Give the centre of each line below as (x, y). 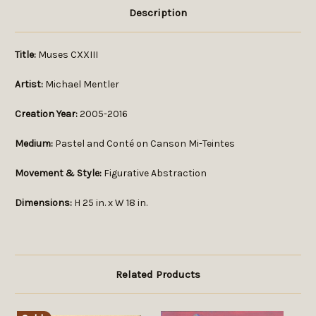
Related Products (158, 275)
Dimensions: (43, 203)
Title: (26, 55)
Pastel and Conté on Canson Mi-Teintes (144, 144)
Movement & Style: (58, 174)
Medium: (34, 144)
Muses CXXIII (68, 55)
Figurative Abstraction (154, 174)
